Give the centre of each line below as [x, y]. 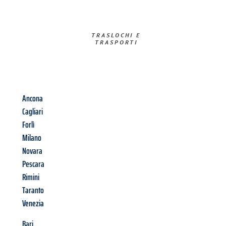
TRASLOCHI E [116, 35]
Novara [32, 151]
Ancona [33, 99]
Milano [32, 138]
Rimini [31, 177]
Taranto [33, 190]
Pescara [33, 164]
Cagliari [33, 112]
